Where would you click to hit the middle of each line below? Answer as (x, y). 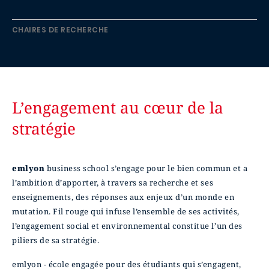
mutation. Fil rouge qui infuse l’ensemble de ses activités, (126, 211)
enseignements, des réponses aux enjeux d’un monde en (123, 197)
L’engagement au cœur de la (118, 107)
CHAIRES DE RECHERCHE (60, 29)
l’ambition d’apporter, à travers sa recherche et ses (113, 182)
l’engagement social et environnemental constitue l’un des (127, 225)
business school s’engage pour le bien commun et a (146, 168)
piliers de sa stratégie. (57, 240)
